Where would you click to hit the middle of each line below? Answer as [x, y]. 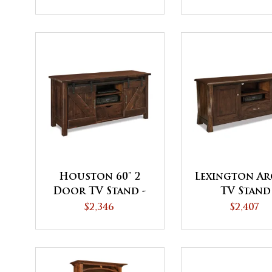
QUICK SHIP [100, 207]
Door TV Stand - [100, 192]
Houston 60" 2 [100, 178]
